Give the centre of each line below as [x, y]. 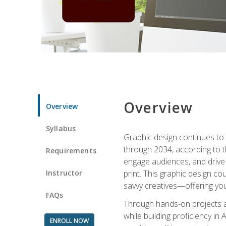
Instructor [64, 173]
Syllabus [61, 128]
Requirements [71, 150]
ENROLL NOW [69, 220]
